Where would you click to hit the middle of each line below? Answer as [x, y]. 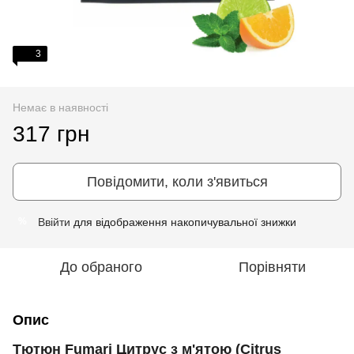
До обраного [101, 267]
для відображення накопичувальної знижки [183, 222]
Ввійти [54, 222]
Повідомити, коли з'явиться [177, 181]
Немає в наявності [60, 107]
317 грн [51, 134]
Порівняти [272, 267]
